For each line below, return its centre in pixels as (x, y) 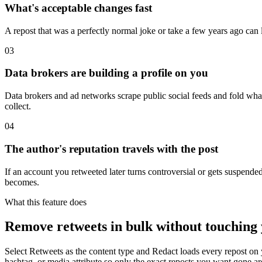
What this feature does (46, 202)
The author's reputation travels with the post (111, 149)
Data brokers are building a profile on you (106, 73)
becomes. (22, 182)
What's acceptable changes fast (78, 8)
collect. (18, 106)
